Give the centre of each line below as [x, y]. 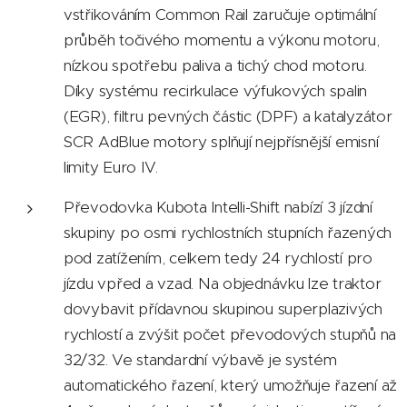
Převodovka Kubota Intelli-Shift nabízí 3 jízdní [218, 207]
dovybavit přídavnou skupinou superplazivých [223, 309]
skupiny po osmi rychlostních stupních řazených [228, 233]
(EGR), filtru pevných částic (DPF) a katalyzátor [228, 116]
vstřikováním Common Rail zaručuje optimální [220, 15]
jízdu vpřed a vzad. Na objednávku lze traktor [223, 283]
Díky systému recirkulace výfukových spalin [216, 91]
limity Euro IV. [111, 167]
